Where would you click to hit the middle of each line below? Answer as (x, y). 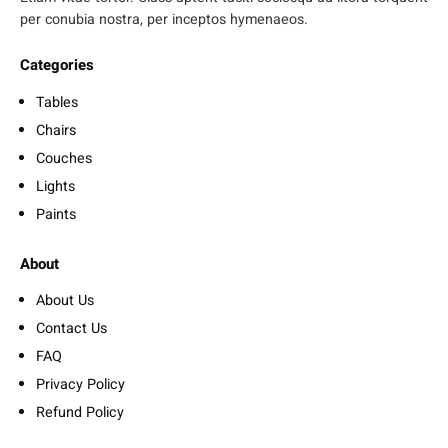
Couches (64, 158)
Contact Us (71, 328)
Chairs (56, 130)
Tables (57, 102)
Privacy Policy (80, 384)
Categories (57, 65)
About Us (65, 300)
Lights (55, 186)
